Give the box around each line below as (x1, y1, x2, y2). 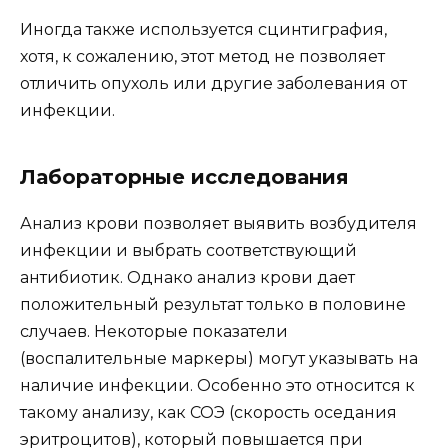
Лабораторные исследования (20, 165, 349, 190)
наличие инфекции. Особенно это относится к (20, 376, 415, 396)
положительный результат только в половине (20, 295, 406, 315)
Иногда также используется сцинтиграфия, (20, 20, 387, 40)
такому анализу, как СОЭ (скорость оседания (20, 403, 397, 423)
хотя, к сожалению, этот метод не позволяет (20, 47, 385, 67)
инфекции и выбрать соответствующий (20, 241, 357, 261)
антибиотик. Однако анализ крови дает (20, 268, 355, 288)
